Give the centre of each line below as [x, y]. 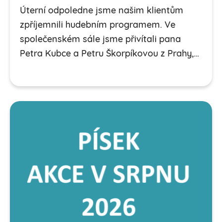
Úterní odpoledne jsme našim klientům [102, 11]
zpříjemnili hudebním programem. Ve [98, 25]
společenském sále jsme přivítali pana [100, 40]
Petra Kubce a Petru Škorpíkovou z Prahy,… [110, 54]
